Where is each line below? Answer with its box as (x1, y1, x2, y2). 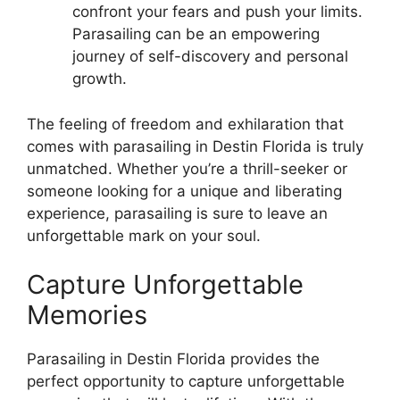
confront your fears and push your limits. (72, 3, 362, 21)
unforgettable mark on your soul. (27, 226, 261, 245)
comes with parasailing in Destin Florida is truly (27, 137, 363, 155)
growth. (72, 70, 127, 87)
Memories (27, 299, 147, 330)
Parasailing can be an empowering (72, 25, 320, 43)
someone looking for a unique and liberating (27, 181, 342, 200)
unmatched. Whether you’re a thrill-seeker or (27, 159, 347, 178)
